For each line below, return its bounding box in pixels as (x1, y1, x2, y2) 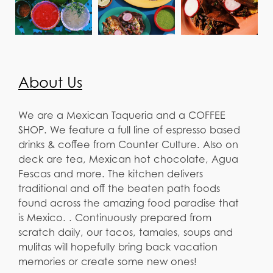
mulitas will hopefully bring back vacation (18, 240, 218, 253)
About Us (18, 73, 82, 91)
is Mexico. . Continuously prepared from (18, 211, 211, 224)
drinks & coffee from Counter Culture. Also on (18, 138, 238, 151)
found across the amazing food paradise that (18, 196, 239, 209)
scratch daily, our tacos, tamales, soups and (18, 225, 233, 238)
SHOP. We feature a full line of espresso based (18, 123, 240, 136)
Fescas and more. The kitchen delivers (18, 167, 203, 180)
